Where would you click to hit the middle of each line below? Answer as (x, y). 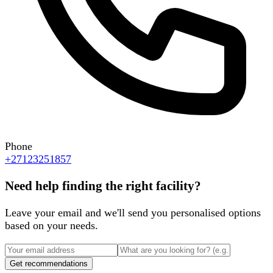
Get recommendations (49, 263)
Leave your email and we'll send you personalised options (133, 212)
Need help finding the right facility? (103, 186)
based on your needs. (51, 225)
